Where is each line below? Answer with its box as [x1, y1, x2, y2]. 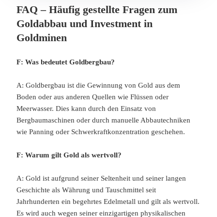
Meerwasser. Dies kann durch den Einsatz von [16, 105, 156, 113]
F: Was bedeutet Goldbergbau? [16, 58, 115, 66]
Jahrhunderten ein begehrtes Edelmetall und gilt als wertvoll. [16, 198, 200, 206]
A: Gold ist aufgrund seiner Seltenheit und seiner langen [16, 174, 186, 183]
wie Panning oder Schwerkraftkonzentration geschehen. [16, 128, 186, 136]
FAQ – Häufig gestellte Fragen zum [16, 3, 178, 16]
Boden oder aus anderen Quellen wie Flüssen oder [16, 93, 169, 101]
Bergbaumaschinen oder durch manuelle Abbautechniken [16, 116, 191, 124]
